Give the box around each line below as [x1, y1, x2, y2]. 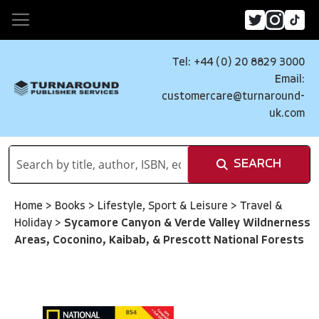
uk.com [269, 108, 305, 120]
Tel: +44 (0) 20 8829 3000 [172, 57, 305, 68]
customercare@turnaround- [162, 91, 305, 103]
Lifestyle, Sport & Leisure [98, 201, 231, 212]
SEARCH [234, 157, 281, 171]
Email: [275, 74, 305, 85]
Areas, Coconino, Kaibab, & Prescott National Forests [14, 235, 304, 246]
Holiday [14, 218, 55, 229]
